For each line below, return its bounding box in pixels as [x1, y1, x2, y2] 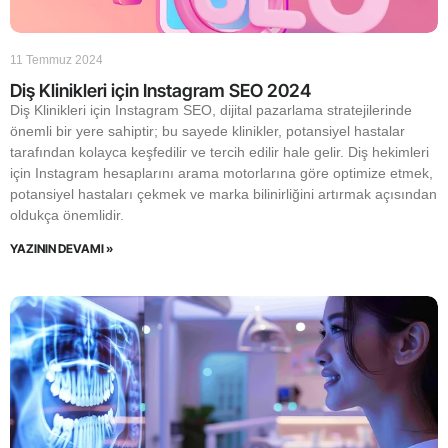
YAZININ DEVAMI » [10, 241, 113, 256]
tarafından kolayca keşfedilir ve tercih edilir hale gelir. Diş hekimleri [10, 144, 429, 160]
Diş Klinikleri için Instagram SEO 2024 [10, 80, 311, 101]
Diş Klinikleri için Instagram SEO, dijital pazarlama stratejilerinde [10, 102, 412, 118]
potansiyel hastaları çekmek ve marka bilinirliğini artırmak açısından [10, 186, 437, 202]
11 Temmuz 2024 [10, 53, 103, 67]
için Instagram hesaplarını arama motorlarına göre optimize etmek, [10, 165, 433, 181]
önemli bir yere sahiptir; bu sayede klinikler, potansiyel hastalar [10, 123, 405, 139]
